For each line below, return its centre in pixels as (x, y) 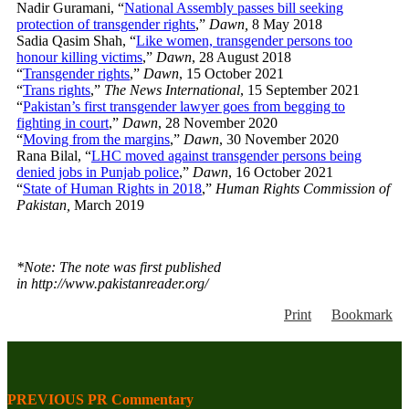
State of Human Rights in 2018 (112, 189)
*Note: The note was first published (119, 267)
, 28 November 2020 (218, 123)
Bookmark (362, 315)
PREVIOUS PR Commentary (100, 399)
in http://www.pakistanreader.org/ (112, 283)
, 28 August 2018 (241, 57)
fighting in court (63, 123)
